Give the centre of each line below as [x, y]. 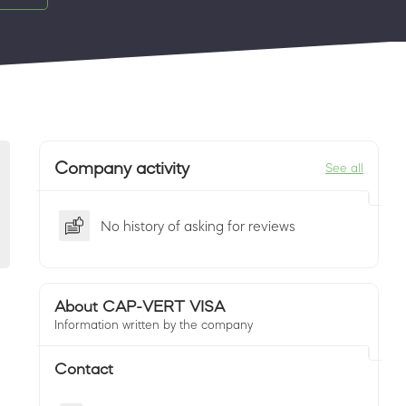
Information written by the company [154, 324]
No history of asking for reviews [198, 226]
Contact [84, 369]
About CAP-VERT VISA [140, 306]
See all [344, 168]
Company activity [122, 168]
